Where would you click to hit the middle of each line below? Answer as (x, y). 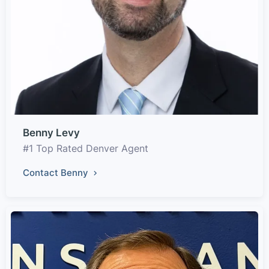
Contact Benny (57, 173)
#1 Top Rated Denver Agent (86, 148)
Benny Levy (51, 133)
